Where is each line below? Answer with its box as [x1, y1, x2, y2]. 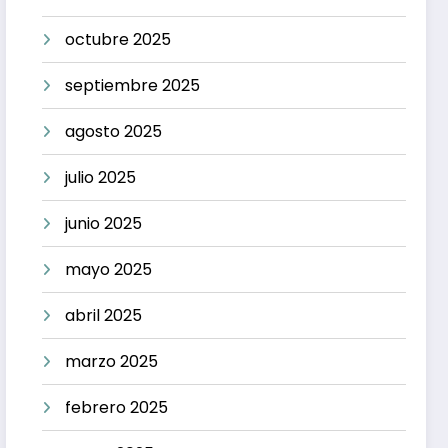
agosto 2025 [65, 119, 163, 143]
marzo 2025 [65, 349, 159, 373]
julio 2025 [65, 165, 137, 189]
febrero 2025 [65, 395, 169, 419]
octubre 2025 [65, 27, 172, 51]
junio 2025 [65, 211, 143, 235]
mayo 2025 [65, 257, 153, 281]
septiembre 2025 [65, 73, 201, 97]
